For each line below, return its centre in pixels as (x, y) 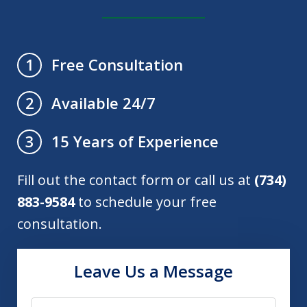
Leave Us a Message (153, 271)
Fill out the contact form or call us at (136, 180)
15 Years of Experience (135, 141)
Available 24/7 (103, 102)
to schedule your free (146, 201)
